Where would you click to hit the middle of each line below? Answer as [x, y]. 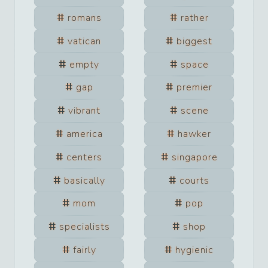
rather [194, 18]
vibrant [84, 111]
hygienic [194, 250]
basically [84, 180]
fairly [84, 250]
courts [194, 180]
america [84, 134]
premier [194, 88]
